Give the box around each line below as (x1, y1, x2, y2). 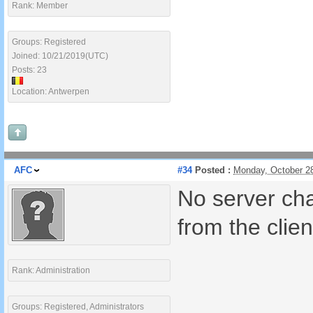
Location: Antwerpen (12, 87, 89, 96)
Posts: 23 (12, 65, 47, 75)
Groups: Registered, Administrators (12, 302, 144, 312)
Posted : (192, 165, 231, 175)
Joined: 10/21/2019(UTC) (12, 51, 108, 61)
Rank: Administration (12, 265, 90, 275)
